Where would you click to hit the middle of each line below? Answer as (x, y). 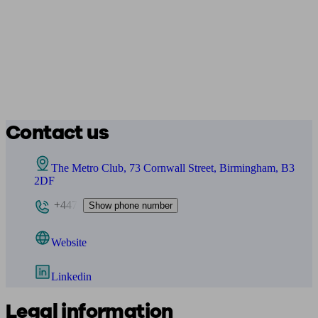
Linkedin (71, 276)
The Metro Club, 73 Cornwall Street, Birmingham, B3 (173, 168)
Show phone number (131, 205)
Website (69, 242)
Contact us (57, 133)
